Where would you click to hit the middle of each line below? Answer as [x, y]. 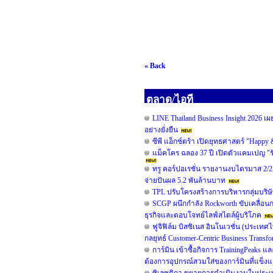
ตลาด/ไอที [170, 100]
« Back [155, 66]
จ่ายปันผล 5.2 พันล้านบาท [185, 180]
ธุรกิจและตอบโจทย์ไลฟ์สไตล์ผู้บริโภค [203, 215]
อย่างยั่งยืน [161, 130]
